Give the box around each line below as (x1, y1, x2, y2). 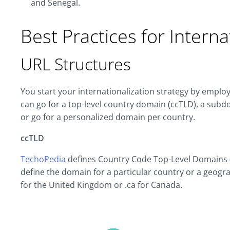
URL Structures (21, 53, 131, 75)
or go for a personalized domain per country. (21, 111, 195, 123)
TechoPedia (21, 154, 66, 165)
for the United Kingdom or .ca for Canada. (21, 179, 182, 190)
